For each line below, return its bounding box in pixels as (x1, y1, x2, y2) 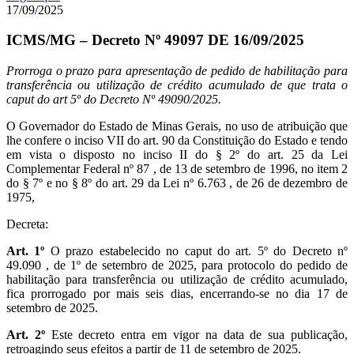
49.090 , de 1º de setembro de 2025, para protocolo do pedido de (6, 258, 348, 273)
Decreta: (6, 217, 48, 232)
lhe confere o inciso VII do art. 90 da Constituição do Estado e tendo (6, 134, 348, 148)
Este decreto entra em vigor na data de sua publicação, (44, 328, 348, 342)
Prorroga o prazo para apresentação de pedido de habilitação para (6, 64, 348, 78)
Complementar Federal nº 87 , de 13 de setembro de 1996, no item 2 (6, 162, 348, 176)
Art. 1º (6, 244, 45, 258)
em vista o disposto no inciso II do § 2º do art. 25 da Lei (6, 148, 348, 162)
